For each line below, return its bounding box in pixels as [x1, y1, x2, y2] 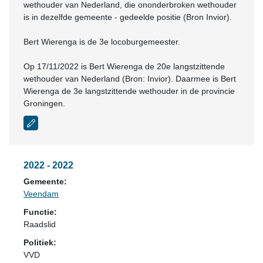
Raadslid [23, 220, 56, 229]
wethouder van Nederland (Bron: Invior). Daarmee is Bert [23, 74, 236, 83]
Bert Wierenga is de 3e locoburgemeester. [23, 37, 180, 46]
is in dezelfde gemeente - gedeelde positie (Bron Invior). [23, 12, 232, 22]
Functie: [23, 207, 57, 217]
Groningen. [23, 99, 65, 108]
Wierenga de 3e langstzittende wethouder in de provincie [23, 86, 235, 96]
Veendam [23, 189, 59, 198]
